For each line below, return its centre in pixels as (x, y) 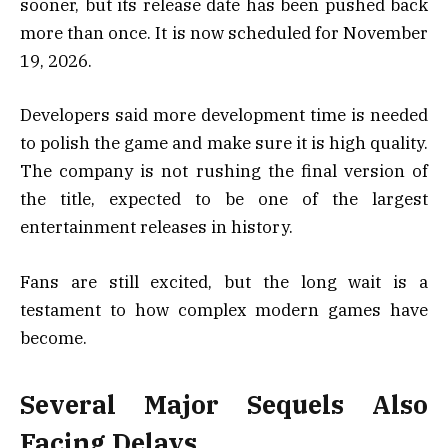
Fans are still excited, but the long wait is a (224, 281)
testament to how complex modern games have (224, 309)
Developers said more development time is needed (224, 115)
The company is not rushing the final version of (224, 171)
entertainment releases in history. (156, 227)
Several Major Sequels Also (224, 404)
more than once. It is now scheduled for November (224, 33)
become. (53, 337)
